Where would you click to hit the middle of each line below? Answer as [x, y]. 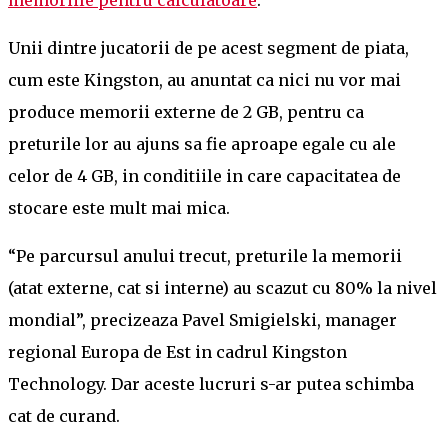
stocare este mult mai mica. [119, 207]
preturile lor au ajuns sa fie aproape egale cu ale [202, 143]
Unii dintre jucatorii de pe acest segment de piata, [208, 47]
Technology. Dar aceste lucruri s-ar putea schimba [211, 383]
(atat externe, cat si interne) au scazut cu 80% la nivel [222, 287]
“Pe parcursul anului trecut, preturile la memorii [205, 255]
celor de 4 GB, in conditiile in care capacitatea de [204, 175]
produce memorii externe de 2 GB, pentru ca [186, 111]
